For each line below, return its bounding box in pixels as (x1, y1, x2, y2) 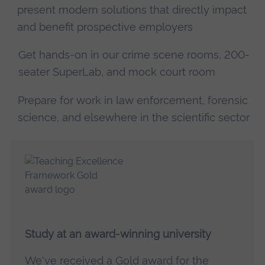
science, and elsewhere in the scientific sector (18, 111, 250, 124)
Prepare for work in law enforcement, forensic (18, 93, 248, 106)
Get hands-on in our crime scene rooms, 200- (18, 49, 250, 62)
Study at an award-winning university (24, 227, 211, 240)
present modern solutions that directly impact (17, 4, 247, 17)
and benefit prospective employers (17, 21, 193, 34)
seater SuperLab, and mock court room (18, 66, 216, 79)
